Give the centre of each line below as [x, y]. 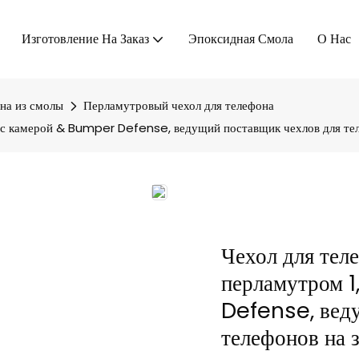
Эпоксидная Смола [241, 38]
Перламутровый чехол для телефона [179, 105]
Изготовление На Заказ [85, 38]
